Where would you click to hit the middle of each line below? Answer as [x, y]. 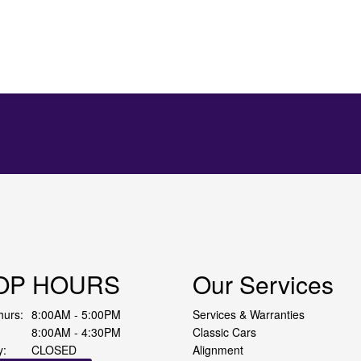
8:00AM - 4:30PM [76, 332]
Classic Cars [224, 332]
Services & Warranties [249, 314]
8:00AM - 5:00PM [76, 314]
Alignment [218, 350]
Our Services [263, 284]
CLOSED [54, 350]
